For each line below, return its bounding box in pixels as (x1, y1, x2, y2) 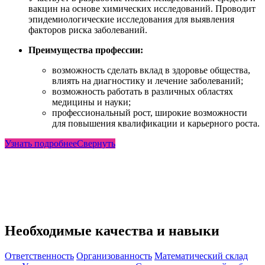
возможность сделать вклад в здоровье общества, (52, 65, 250, 75)
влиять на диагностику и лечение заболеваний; (52, 76, 243, 86)
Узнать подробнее (5, 138, 77, 148)
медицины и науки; (52, 97, 131, 107)
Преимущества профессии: (28, 45, 143, 55)
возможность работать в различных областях (52, 86, 233, 96)
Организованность (76, 250, 152, 261)
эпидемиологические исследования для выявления (28, 14, 234, 24)
